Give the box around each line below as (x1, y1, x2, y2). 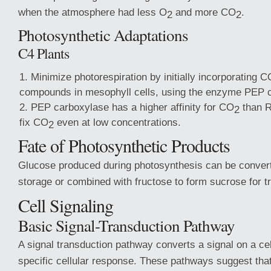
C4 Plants (18, 44, 69, 63)
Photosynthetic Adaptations (18, 24, 188, 46)
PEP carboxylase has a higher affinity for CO (31, 101, 234, 113)
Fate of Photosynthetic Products (18, 133, 230, 157)
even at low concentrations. (54, 116, 181, 128)
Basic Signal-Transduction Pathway (18, 214, 235, 237)
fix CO (19, 116, 48, 128)
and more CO (172, 6, 236, 18)
